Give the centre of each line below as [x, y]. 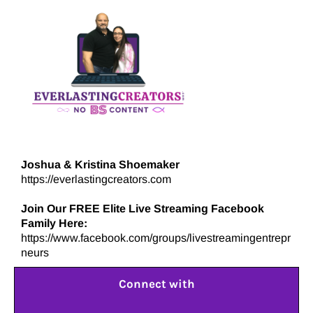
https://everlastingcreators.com [96, 180]
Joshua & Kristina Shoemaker [100, 165]
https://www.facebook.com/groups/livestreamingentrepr [156, 238]
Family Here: [54, 224]
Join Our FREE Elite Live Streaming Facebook [143, 209]
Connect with [156, 284]
